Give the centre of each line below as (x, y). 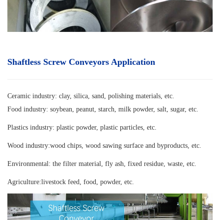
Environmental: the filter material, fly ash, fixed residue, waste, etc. (102, 164)
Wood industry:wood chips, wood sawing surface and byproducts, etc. (104, 146)
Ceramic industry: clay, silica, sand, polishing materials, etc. (91, 96)
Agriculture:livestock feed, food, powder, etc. (71, 182)
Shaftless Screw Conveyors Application (81, 62)
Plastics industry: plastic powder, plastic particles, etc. (82, 128)
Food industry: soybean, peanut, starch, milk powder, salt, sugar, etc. (103, 110)
